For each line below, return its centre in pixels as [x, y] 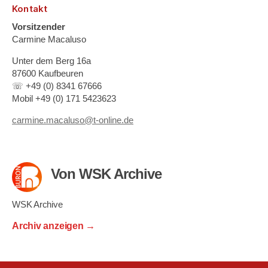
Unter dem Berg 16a [51, 60]
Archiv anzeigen [49, 226]
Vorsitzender [39, 26]
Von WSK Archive [106, 173]
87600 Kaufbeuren [48, 73]
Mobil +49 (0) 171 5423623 [64, 98]
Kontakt [30, 8]
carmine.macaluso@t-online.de [73, 120]
